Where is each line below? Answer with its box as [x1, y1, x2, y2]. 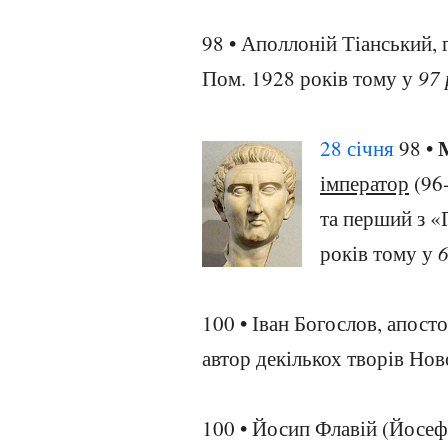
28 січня [320, 134, 394, 162]
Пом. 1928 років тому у [202, 64, 418, 92]
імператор [320, 169, 409, 197]
